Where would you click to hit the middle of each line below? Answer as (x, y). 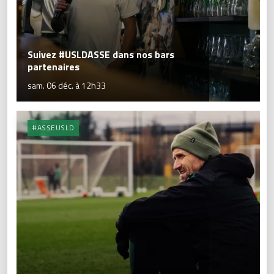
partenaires (54, 67)
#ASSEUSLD (53, 128)
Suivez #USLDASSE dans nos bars (101, 55)
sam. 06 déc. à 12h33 (67, 86)
